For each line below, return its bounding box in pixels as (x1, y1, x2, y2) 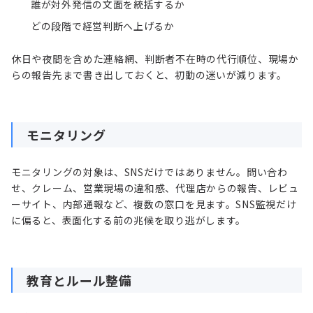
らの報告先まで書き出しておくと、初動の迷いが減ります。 (11, 67, 287, 82)
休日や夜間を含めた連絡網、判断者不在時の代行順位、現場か (11, 51, 299, 66)
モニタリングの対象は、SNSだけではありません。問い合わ (11, 164, 288, 179)
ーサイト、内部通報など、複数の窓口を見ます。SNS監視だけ (11, 196, 297, 211)
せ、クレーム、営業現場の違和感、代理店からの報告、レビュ (11, 180, 299, 195)
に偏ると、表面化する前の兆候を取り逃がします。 (11, 212, 247, 227)
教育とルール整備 (27, 270, 133, 289)
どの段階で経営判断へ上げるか (31, 18, 175, 33)
